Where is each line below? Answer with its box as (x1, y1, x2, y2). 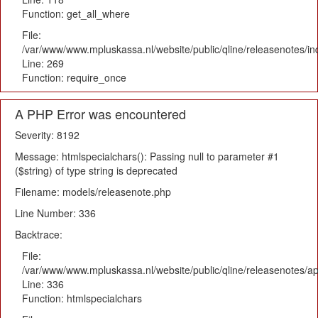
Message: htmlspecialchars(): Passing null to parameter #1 (15, 149, 279, 163)
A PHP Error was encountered (15, 104, 186, 123)
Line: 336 (22, 277, 64, 291)
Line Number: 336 (15, 206, 96, 220)
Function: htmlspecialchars (22, 291, 142, 305)
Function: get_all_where (22, 6, 130, 21)
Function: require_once (22, 70, 126, 84)
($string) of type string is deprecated (15, 163, 177, 177)
